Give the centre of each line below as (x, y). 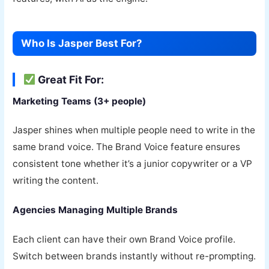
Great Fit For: (70, 80)
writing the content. (56, 181)
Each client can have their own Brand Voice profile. (124, 239)
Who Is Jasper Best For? (82, 44)
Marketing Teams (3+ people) (80, 101)
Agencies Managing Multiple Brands (95, 210)
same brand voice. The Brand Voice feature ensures (127, 147)
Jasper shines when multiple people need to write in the (134, 130)
